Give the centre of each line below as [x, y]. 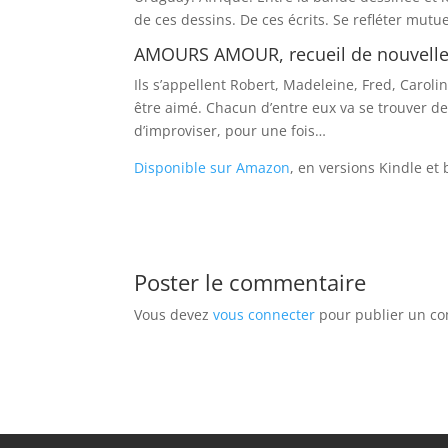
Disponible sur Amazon [212, 167]
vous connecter [264, 314]
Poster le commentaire [250, 281]
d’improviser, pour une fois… [230, 130]
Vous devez [174, 314]
